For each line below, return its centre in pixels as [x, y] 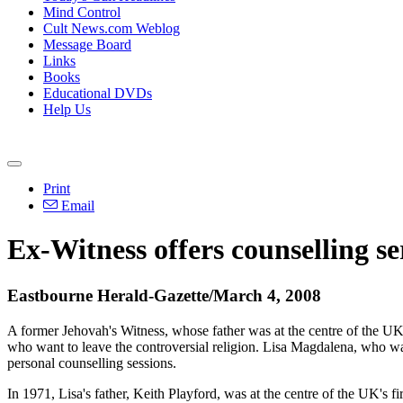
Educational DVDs [98, 93]
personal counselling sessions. [92, 363]
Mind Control [82, 12]
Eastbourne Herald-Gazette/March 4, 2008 [164, 295]
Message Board [87, 45]
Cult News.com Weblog [112, 28]
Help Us [67, 109]
